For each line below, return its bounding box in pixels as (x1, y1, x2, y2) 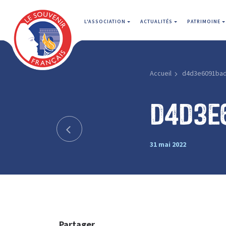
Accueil (149, 69, 172, 78)
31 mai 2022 (149, 139, 186, 149)
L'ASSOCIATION (84, 18, 127, 25)
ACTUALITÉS (140, 18, 174, 25)
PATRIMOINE (187, 18, 222, 25)
